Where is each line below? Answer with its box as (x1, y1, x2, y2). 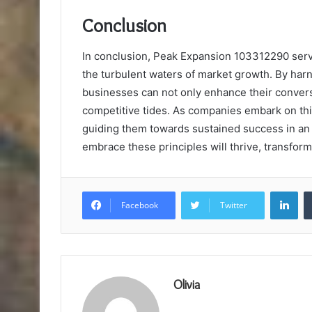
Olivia (173, 277, 200, 293)
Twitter (220, 199, 247, 212)
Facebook (121, 199, 158, 212)
